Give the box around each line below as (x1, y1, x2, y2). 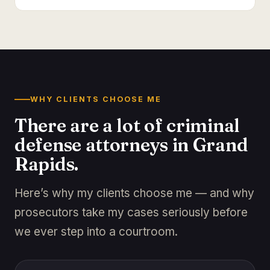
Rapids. (14, 153, 78, 175)
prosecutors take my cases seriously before (14, 206, 248, 219)
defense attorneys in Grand (14, 134, 248, 156)
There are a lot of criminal (14, 115, 240, 137)
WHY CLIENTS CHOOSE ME (30, 95, 162, 104)
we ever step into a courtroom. (14, 225, 178, 239)
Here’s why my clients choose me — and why (14, 186, 254, 200)
